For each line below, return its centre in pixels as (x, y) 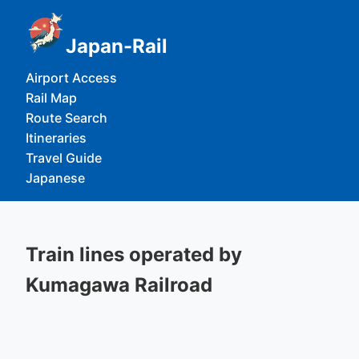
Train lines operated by (134, 254)
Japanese (55, 178)
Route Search (67, 118)
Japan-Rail (117, 46)
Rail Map (51, 98)
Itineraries (56, 138)
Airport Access (71, 78)
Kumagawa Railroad (119, 285)
